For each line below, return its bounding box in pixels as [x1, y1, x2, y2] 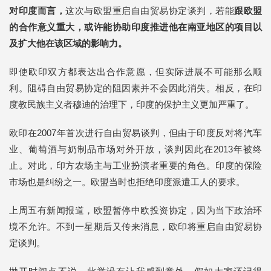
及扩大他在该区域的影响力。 [9, 38, 127, 48]
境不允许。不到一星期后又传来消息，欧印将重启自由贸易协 [9, 221, 262, 232]
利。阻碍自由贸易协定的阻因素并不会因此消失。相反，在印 [9, 83, 262, 93]
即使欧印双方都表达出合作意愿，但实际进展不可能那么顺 [9, 67, 262, 77]
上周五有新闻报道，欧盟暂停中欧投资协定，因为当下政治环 [9, 205, 262, 215]
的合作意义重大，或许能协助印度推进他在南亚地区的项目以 [9, 22, 262, 32]
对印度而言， [9, 5, 65, 16]
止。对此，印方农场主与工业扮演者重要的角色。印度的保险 [9, 160, 262, 171]
